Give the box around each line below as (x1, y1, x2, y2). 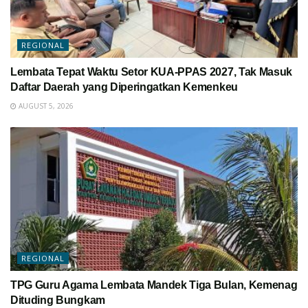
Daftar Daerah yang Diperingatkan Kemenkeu (10, 80, 238, 93)
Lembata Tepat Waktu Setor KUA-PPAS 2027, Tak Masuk (10, 65, 292, 78)
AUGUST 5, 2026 (16, 100, 74, 111)
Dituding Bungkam (10, 294, 105, 306)
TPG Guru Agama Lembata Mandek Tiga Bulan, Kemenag (10, 278, 298, 291)
